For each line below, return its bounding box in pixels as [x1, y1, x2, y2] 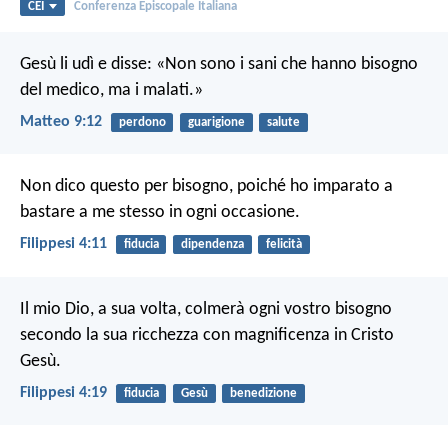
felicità [265, 238, 302, 252]
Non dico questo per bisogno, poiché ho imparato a [20, 177, 393, 197]
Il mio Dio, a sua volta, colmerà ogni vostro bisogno [20, 299, 392, 319]
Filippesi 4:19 [20, 384, 107, 401]
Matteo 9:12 [20, 113, 102, 130]
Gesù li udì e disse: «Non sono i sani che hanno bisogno [20, 54, 418, 74]
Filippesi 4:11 [20, 236, 107, 253]
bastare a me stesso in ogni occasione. [20, 203, 300, 223]
